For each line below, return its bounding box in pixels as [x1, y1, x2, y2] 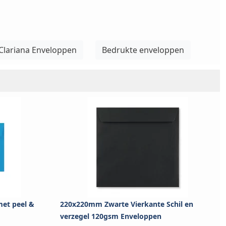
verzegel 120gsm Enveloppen [60, 211, 161, 221]
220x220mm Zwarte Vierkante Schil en [60, 199, 193, 209]
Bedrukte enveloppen [102, 44, 184, 56]
